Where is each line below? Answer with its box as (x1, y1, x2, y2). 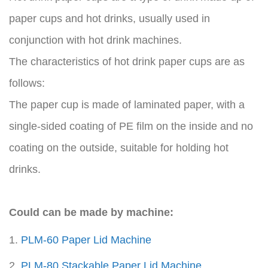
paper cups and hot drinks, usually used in (9, 13, 210, 25)
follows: (9, 77, 45, 89)
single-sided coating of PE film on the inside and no (9, 120, 253, 132)
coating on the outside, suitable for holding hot (9, 142, 229, 154)
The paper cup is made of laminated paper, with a (9, 99, 245, 111)
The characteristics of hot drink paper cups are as (9, 56, 245, 68)
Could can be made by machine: (9, 206, 173, 218)
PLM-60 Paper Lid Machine (21, 234, 151, 246)
